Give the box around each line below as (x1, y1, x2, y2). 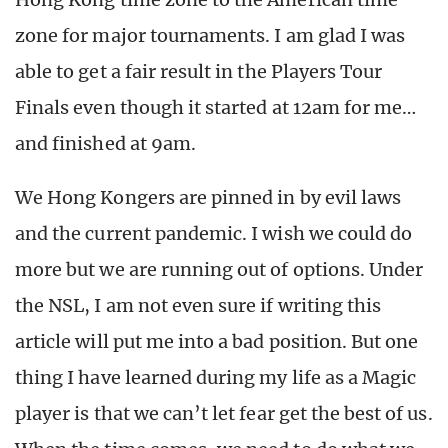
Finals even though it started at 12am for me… (15, 95, 417, 119)
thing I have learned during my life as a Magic (15, 365, 417, 389)
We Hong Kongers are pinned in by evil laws (15, 185, 402, 209)
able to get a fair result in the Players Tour (15, 59, 383, 83)
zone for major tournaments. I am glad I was (15, 23, 406, 47)
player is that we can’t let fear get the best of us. (15, 401, 433, 425)
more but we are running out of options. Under (15, 257, 424, 281)
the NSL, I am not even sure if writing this (15, 293, 382, 317)
